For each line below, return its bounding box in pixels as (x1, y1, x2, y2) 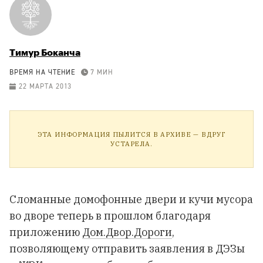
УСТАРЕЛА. (110, 140, 153, 148)
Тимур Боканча (9, 46, 80, 58)
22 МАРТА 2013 (16, 83, 72, 90)
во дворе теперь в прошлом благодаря (9, 209, 211, 222)
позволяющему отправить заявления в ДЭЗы (9, 242, 245, 255)
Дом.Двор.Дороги (82, 225, 172, 239)
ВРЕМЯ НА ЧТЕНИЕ (9, 69, 78, 76)
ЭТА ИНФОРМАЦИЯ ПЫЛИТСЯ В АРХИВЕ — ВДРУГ (38, 130, 225, 139)
